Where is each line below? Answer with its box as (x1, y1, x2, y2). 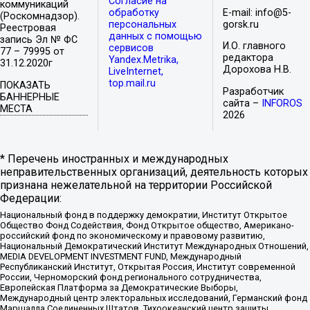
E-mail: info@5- (223, 7, 292, 19)
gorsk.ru (223, 19, 259, 31)
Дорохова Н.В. (223, 64, 292, 76)
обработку (108, 7, 159, 19)
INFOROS (262, 97, 303, 109)
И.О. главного (223, 40, 286, 53)
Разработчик (223, 85, 284, 98)
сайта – (223, 97, 262, 109)
